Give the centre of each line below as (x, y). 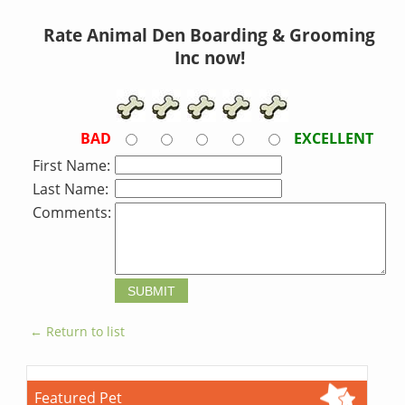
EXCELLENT (334, 139)
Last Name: (71, 189)
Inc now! (209, 58)
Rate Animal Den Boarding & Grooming (210, 35)
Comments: (72, 213)
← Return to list (78, 332)
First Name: (72, 166)
